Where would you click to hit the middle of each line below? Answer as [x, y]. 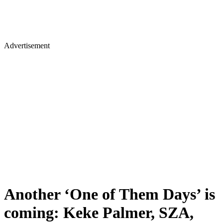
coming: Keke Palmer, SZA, [99, 213]
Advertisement [27, 46]
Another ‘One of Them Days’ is [110, 194]
